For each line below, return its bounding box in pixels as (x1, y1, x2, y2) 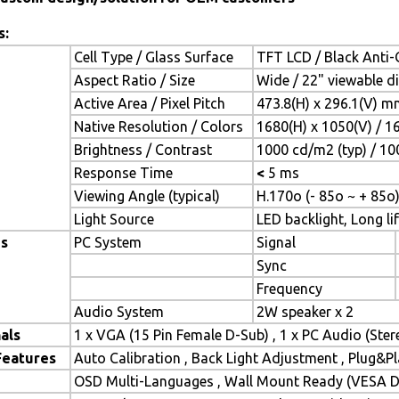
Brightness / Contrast (74, 142, 212, 158)
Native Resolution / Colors (74, 118, 243, 134)
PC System (74, 234, 142, 250)
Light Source (74, 211, 154, 227)
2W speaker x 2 (256, 304, 354, 320)
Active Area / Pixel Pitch (74, 95, 225, 111)
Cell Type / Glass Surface (74, 49, 233, 65)
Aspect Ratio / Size (74, 72, 195, 88)
